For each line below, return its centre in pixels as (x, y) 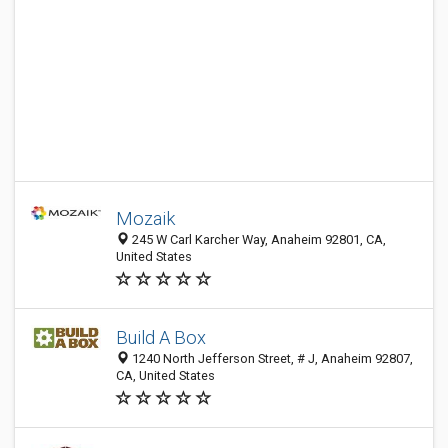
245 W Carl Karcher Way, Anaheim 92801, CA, (257, 239)
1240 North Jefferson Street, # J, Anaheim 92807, (271, 358)
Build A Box (161, 337)
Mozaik (145, 218)
